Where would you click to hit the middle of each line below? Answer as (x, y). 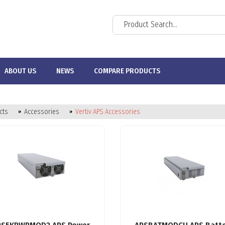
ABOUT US (20, 71)
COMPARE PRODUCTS (127, 71)
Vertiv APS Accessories (108, 112)
